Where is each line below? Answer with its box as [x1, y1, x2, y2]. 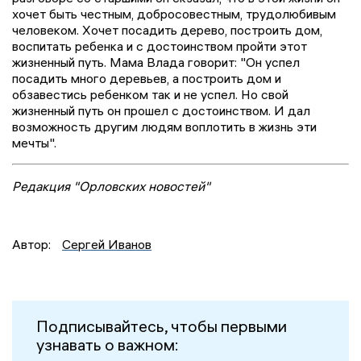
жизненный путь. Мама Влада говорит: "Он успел [12, 54, 300, 71]
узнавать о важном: [36, 334, 179, 355]
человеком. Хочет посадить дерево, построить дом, [12, 22, 322, 39]
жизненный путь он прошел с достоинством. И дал [12, 102, 310, 119]
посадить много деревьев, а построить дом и [12, 70, 281, 87]
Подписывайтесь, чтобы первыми [36, 316, 287, 337]
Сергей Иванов [62, 236, 151, 253]
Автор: [12, 236, 54, 253]
